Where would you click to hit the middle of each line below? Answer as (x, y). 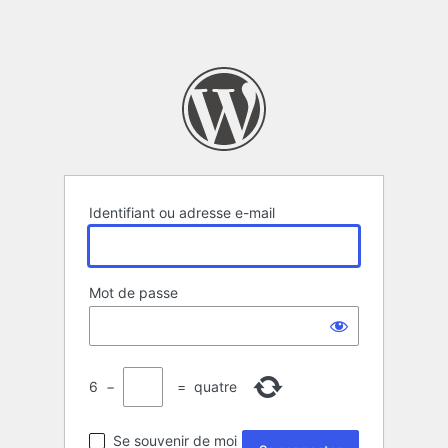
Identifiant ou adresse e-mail (182, 213)
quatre (215, 387)
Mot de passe (133, 293)
